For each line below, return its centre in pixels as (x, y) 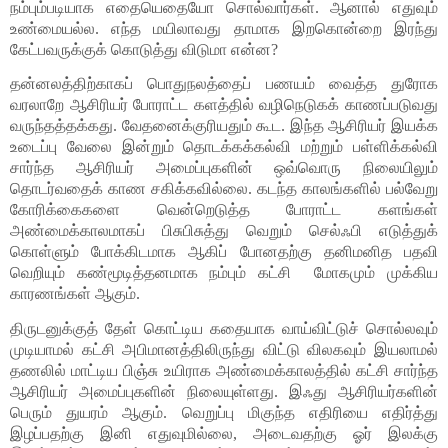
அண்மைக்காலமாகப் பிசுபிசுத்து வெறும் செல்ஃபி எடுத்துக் (224, 231)
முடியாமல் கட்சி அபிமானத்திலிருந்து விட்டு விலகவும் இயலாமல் (224, 349)
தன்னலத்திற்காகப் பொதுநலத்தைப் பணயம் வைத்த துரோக (224, 84)
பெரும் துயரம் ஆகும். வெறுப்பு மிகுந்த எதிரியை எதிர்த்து (224, 412)
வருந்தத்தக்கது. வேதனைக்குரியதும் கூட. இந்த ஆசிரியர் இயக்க (224, 126)
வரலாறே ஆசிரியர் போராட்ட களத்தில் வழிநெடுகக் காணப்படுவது (224, 105)
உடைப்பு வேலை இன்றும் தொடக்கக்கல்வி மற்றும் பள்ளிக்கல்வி (224, 147)
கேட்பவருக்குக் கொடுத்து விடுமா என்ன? (146, 49)
